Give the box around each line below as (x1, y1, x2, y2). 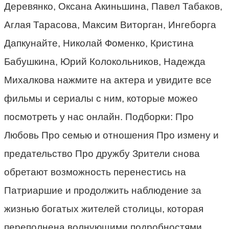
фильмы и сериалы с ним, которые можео (4, 93, 198, 104)
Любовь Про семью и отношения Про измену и (4, 129, 219, 141)
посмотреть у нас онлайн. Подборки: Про (4, 111, 194, 122)
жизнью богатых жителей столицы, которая (4, 203, 203, 214)
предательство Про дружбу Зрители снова (4, 148, 200, 159)
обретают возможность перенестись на (4, 166, 186, 177)
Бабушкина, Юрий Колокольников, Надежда (4, 56, 205, 67)
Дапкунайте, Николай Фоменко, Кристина (4, 37, 194, 49)
